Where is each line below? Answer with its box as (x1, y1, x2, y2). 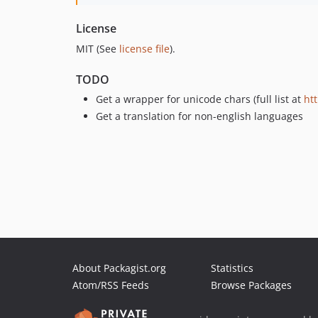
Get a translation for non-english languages (96, 109, 303, 123)
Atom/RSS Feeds (72, 278, 149, 292)
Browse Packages (211, 278, 292, 292)
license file (119, 42, 170, 56)
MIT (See (76, 42, 119, 56)
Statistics (211, 261, 253, 275)
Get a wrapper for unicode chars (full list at (96, 92, 304, 106)
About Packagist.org (72, 261, 166, 275)
